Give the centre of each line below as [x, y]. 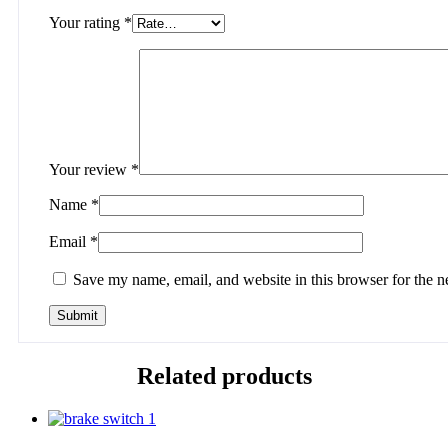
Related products [224, 376]
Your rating [86, 23]
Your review [90, 170]
